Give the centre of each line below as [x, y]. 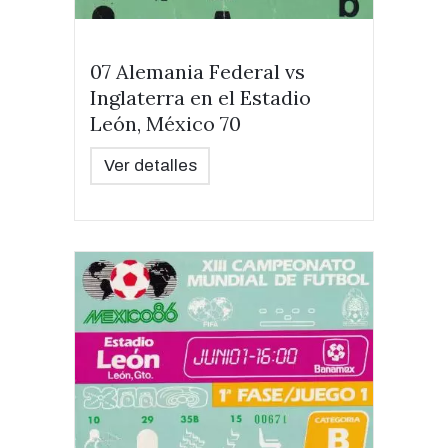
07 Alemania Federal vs [197, 71]
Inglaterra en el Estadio [200, 97]
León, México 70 [165, 123]
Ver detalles [150, 165]
